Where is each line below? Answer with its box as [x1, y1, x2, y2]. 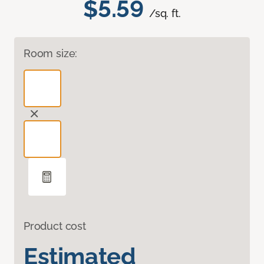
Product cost [24, 220, 86, 233]
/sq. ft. [149, 7, 181, 20]
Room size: [24, 47, 78, 60]
